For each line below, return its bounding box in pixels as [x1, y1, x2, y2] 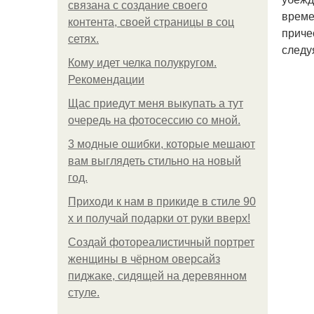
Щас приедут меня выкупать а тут [68, 97, 243, 109]
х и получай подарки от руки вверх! [68, 212, 250, 224]
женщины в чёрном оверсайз [68, 253, 220, 265]
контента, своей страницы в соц [68, 16, 234, 28]
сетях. [68, 33, 99, 45]
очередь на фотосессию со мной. [68, 114, 240, 126]
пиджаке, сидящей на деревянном [68, 270, 247, 282]
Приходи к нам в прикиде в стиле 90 [68, 196, 256, 207]
